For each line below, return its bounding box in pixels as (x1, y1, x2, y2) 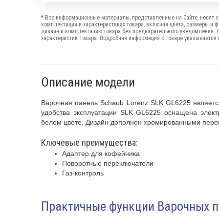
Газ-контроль (62, 169, 104, 177)
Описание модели (41, 75, 135, 89)
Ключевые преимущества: (41, 137, 140, 148)
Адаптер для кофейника (62, 150, 142, 157)
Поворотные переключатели (62, 159, 155, 167)
